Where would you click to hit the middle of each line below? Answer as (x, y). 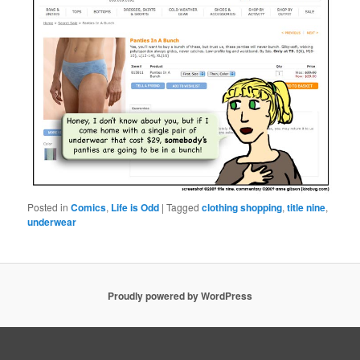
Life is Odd (135, 207)
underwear (52, 221)
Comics (89, 207)
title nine (307, 207)
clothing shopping (242, 207)
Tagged (183, 207)
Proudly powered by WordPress (180, 295)
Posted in (48, 207)
